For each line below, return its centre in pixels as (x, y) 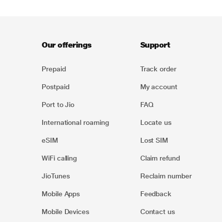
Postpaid (55, 86)
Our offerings (67, 45)
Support (155, 45)
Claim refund (160, 158)
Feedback (156, 194)
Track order (158, 69)
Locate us (156, 122)
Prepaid (54, 69)
